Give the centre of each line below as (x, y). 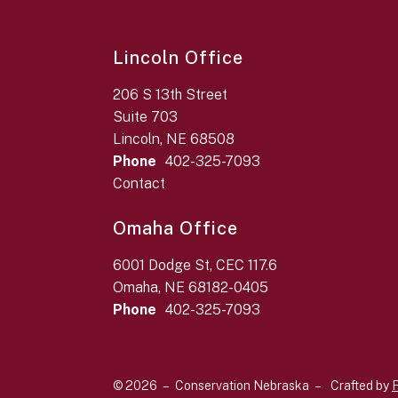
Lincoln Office (178, 58)
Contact (139, 183)
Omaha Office (175, 228)
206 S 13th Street (170, 95)
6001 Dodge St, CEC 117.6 (195, 265)
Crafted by (361, 386)
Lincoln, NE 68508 (174, 139)
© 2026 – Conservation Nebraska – (217, 386)
